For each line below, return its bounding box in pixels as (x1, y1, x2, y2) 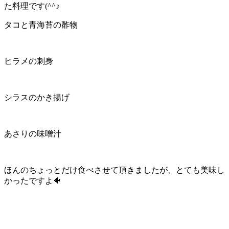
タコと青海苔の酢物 (4, 20, 78, 30)
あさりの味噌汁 (4, 129, 61, 139)
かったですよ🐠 (4, 176, 61, 186)
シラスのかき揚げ (4, 93, 70, 102)
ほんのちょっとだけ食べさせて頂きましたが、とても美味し (4, 166, 225, 175)
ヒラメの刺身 (4, 57, 53, 66)
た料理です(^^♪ (4, 2, 60, 11)
